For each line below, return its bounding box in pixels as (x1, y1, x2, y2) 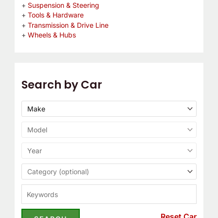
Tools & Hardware (27, 11, 84, 19)
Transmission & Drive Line (27, 20, 109, 29)
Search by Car (21, 77, 102, 93)
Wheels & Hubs (27, 31, 76, 39)
